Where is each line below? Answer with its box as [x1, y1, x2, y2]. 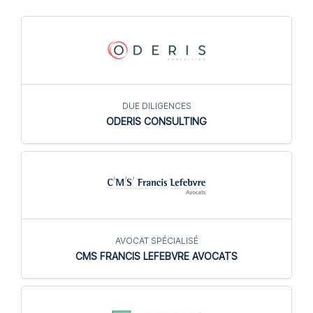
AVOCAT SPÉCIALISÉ [115, 235, 198, 247]
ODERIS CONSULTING [106, 115, 207, 128]
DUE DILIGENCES [122, 101, 191, 112]
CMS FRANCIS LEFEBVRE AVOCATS [75, 250, 238, 263]
